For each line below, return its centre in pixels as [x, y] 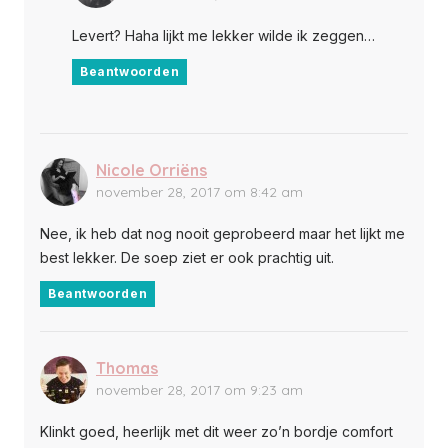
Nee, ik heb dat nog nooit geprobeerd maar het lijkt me [222, 233]
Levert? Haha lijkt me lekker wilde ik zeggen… [223, 35]
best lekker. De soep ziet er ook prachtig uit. [187, 257]
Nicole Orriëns [151, 169]
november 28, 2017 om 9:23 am [199, 389]
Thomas [127, 367]
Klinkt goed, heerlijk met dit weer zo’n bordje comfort [216, 431]
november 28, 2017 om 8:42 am [199, 191]
